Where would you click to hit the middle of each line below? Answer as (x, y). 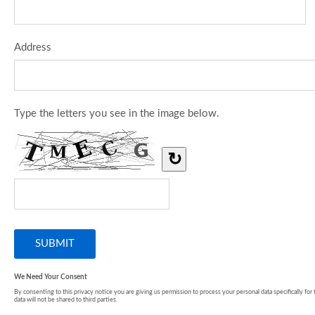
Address (33, 47)
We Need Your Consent (51, 277)
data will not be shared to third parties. (66, 300)
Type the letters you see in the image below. (117, 113)
